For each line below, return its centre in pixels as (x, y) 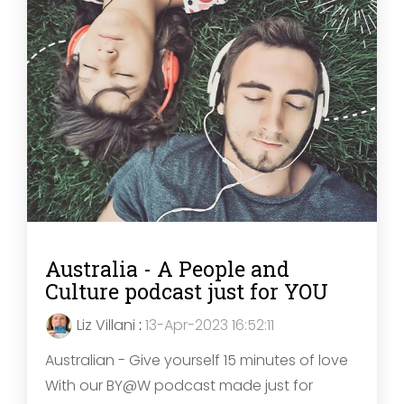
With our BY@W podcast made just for (179, 386)
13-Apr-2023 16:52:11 (210, 326)
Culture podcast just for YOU (187, 292)
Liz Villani (106, 326)
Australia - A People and (167, 269)
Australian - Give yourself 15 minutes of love (197, 361)
